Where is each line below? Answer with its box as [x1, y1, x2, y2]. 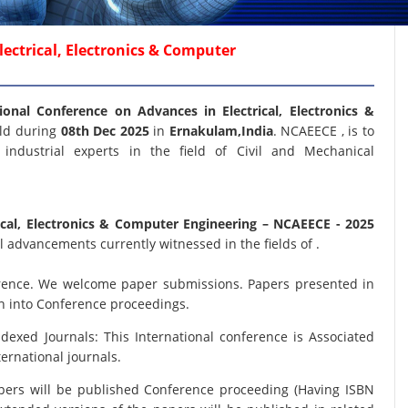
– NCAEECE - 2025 [261, 215, 375, 232]
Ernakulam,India [168, 122, 273, 139]
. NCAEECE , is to [272, 122, 374, 139]
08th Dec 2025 [60, 122, 154, 139]
